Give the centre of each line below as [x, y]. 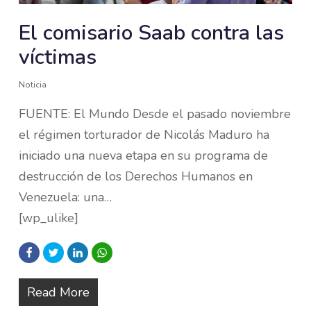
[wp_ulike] [48, 218]
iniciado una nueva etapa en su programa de [143, 155]
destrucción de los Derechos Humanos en [135, 176]
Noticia [32, 84]
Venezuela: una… [65, 197]
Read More [58, 292]
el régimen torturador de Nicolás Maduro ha [144, 134]
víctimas [57, 57]
